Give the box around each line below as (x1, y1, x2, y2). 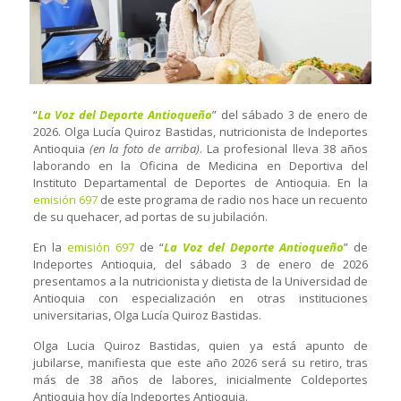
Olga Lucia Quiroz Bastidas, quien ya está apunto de (32, 337, 369, 354)
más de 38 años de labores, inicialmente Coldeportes (32, 371, 369, 388)
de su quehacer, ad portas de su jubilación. (32, 208, 268, 225)
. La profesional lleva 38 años (200, 140, 369, 157)
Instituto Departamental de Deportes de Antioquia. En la (32, 174, 369, 191)
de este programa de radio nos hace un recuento (97, 191, 369, 208)
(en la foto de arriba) (90, 140, 200, 157)
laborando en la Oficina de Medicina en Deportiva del (32, 157, 369, 174)
